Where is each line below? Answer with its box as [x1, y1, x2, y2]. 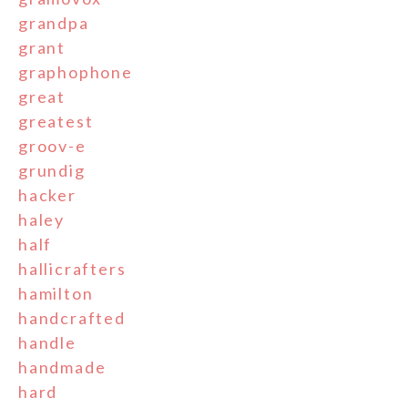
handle [18, 332, 76, 353]
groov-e [18, 136, 87, 157]
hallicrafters [18, 259, 127, 280]
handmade [18, 357, 107, 378]
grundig [18, 160, 86, 181]
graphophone [18, 62, 133, 83]
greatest [18, 111, 94, 132]
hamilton [18, 283, 94, 304]
